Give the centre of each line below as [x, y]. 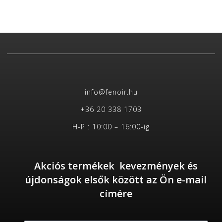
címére [116, 193]
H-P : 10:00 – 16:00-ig [111, 126]
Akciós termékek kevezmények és [116, 166]
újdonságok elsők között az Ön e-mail [116, 179]
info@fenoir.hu [111, 92]
